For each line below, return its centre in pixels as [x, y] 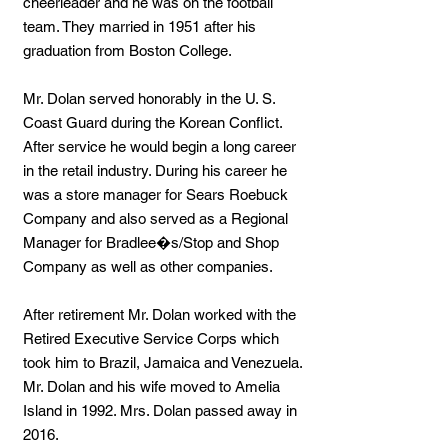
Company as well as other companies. [148, 266]
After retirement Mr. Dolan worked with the [159, 314]
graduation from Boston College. [127, 50]
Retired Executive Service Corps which [151, 338]
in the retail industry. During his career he [155, 170]
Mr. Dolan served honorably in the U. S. [149, 98]
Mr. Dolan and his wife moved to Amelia [151, 386]
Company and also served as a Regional [155, 218]
